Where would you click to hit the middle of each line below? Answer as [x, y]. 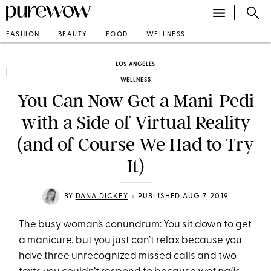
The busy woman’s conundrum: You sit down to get [135, 225]
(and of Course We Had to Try [135, 145]
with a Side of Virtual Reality [135, 123]
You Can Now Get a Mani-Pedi [135, 101]
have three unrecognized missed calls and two [128, 256]
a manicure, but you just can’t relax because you [131, 240]
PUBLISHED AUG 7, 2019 [183, 197]
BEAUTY [73, 34]
